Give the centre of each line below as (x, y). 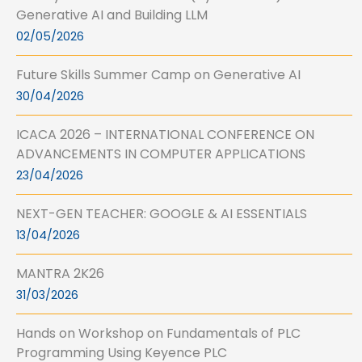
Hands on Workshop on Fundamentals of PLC (158, 334)
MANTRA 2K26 (60, 274)
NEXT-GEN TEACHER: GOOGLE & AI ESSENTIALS (162, 214)
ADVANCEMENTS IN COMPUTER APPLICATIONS (161, 154)
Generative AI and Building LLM (112, 15)
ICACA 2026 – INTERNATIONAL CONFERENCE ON (165, 135)
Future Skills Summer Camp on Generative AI (158, 75)
